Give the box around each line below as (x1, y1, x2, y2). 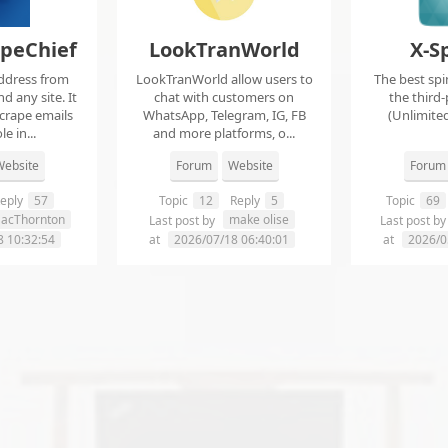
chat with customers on (154, 88, 294, 107)
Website (227, 157, 273, 175)
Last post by (148, 212, 218, 230)
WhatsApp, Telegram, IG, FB (142, 106, 306, 125)
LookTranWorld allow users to (135, 70, 313, 89)
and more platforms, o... (153, 124, 295, 143)
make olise (228, 211, 289, 229)
